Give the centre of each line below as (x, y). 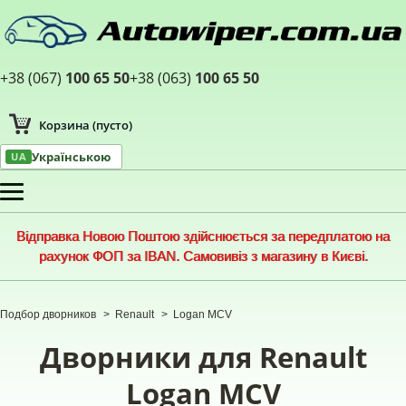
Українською (71, 157)
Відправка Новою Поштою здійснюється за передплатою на (203, 237)
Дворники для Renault (203, 358)
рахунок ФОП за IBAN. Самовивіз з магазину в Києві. (203, 256)
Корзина (64, 126)
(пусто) (112, 126)
